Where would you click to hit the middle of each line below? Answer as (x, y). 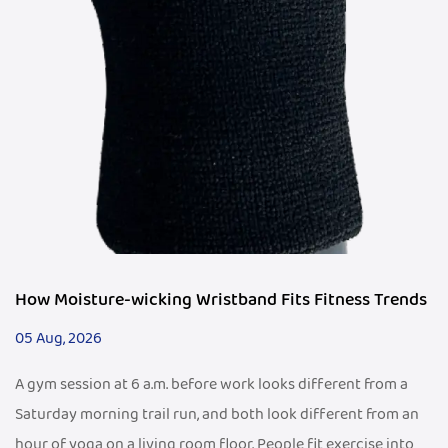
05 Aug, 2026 (58, 339)
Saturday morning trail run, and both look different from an (217, 415)
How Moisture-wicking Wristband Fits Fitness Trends (221, 300)
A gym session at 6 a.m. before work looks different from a (211, 385)
